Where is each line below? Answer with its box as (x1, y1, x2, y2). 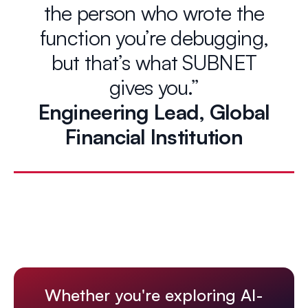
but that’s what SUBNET (51, 49, 257, 76)
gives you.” (109, 74, 199, 100)
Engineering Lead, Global (38, 99, 270, 125)
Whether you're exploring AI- (45, 285, 263, 306)
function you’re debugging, (39, 25, 269, 51)
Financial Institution (65, 124, 243, 150)
